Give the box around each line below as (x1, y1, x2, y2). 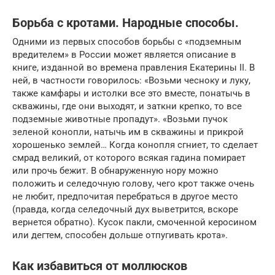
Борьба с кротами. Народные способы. (12, 16, 239, 30)
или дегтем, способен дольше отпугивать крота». (12, 229, 228, 241)
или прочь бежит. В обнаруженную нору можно (12, 165, 219, 176)
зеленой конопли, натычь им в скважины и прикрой (12, 126, 244, 137)
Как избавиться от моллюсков (12, 259, 187, 273)
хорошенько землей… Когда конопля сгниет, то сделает (12, 139, 258, 150)
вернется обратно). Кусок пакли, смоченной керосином (12, 216, 257, 228)
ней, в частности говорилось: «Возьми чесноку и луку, (12, 74, 250, 86)
